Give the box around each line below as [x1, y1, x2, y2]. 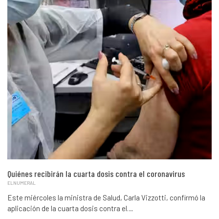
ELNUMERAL [7, 180, 36, 186]
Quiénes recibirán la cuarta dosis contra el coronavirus [7, 168, 185, 179]
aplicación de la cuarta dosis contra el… [7, 204, 133, 213]
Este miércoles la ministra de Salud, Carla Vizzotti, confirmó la [7, 193, 205, 202]
